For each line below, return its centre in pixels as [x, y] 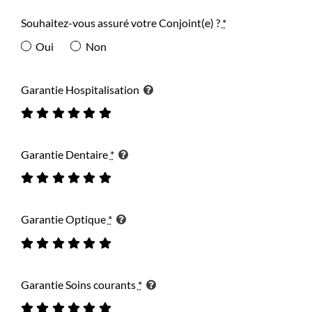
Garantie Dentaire [65, 154]
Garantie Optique [64, 219]
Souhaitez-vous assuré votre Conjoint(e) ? [121, 23]
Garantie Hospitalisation [80, 89]
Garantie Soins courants [79, 284]
